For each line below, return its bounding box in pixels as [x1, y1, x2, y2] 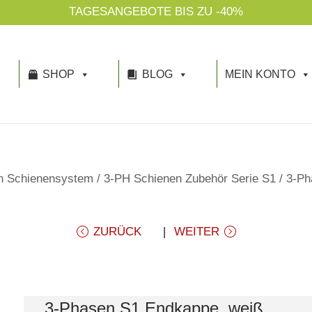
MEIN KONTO [224, 68, 295, 80]
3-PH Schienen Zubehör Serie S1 [104, 171, 276, 185]
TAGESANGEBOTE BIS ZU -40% [69, 5, 243, 18]
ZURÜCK [93, 224, 141, 238]
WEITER [173, 224, 219, 238]
